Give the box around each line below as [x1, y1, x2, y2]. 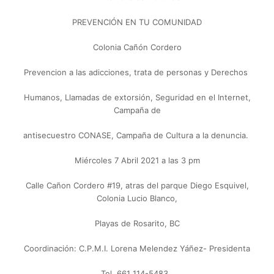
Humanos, [23, 92, 65, 103]
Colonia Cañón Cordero [92, 42, 182, 53]
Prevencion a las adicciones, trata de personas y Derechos [24, 67, 250, 78]
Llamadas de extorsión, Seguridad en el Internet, [64, 92, 251, 103]
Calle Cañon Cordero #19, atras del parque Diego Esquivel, [25, 180, 249, 191]
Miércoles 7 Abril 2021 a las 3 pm [74, 155, 200, 166]
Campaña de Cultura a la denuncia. [116, 130, 251, 141]
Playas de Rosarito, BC [94, 218, 180, 229]
